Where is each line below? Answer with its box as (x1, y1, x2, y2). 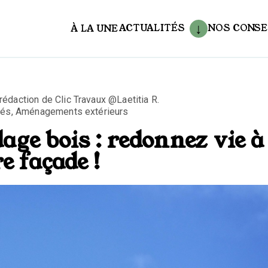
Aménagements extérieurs (15, 106, 129, 118)
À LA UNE (71, 22, 119, 35)
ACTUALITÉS (118, 21, 185, 34)
